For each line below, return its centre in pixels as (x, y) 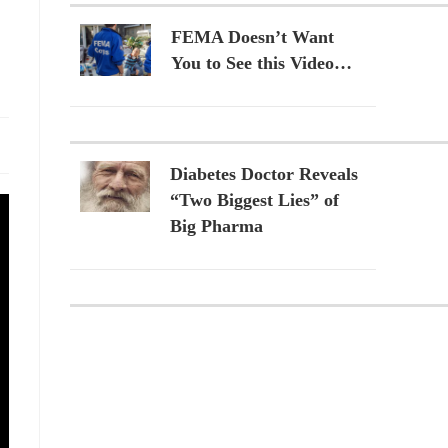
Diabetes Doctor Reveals (264, 174)
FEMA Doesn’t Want (252, 37)
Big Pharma (216, 226)
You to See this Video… (261, 63)
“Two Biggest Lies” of (254, 200)
